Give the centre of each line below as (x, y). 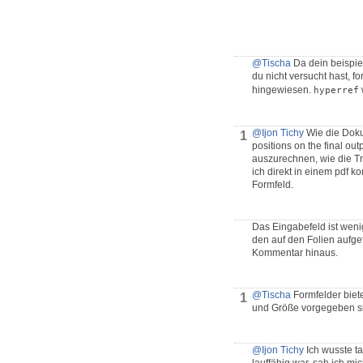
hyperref (336, 91)
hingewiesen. (283, 90)
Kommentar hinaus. (295, 253)
